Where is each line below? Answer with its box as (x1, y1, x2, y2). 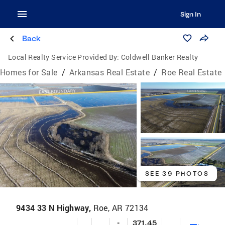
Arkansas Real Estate (69, 67, 150, 77)
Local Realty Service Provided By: (8, 52, 120, 62)
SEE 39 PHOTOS (145, 170, 209, 177)
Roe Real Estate (161, 67, 222, 77)
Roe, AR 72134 (93, 202, 149, 213)
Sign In (180, 10, 201, 18)
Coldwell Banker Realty (121, 52, 198, 62)
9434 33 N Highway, (16, 202, 93, 213)
